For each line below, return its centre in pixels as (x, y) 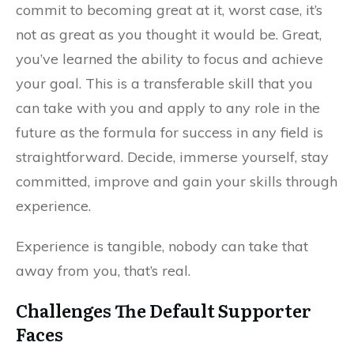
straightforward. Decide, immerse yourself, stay (172, 157)
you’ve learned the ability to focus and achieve (169, 59)
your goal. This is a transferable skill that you (164, 83)
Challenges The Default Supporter (164, 310)
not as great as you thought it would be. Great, (169, 34)
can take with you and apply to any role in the (168, 108)
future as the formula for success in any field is (169, 132)
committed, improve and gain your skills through (177, 181)
